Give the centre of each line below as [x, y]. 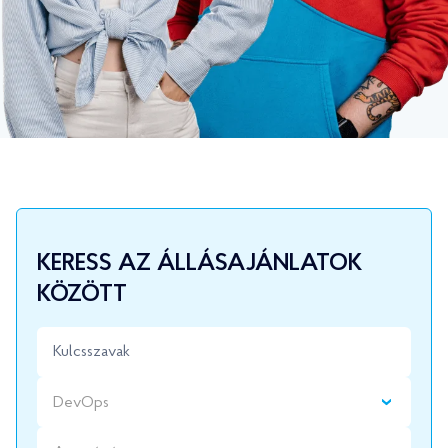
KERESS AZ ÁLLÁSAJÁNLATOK [199, 263]
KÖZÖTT [82, 294]
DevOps [81, 402]
